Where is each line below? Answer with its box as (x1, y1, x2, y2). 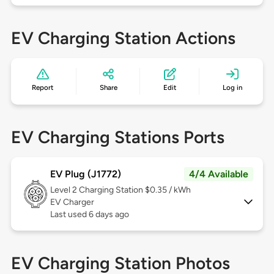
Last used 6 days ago (50, 209, 129, 220)
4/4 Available (189, 168, 249, 180)
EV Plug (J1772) (50, 168, 121, 180)
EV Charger (50, 197, 94, 208)
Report (32, 83, 54, 92)
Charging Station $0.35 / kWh (78, 185, 191, 196)
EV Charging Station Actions (10, 28, 235, 49)
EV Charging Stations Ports (10, 127, 224, 148)
